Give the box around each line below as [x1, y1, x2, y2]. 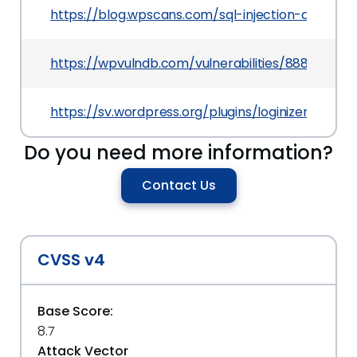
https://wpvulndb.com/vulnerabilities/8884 [50, 54, 317, 73]
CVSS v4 [37, 249, 105, 271]
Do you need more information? [24, 139, 333, 166]
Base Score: [37, 302, 113, 320]
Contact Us [141, 176, 216, 194]
